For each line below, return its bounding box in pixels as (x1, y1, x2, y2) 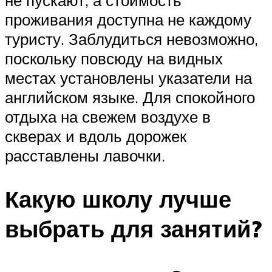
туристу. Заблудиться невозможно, (5, 29, 258, 49)
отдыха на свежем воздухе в (5, 106, 211, 126)
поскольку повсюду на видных (5, 48, 223, 68)
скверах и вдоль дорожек (5, 126, 186, 146)
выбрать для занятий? (5, 214, 262, 244)
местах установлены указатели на (5, 67, 252, 87)
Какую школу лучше (5, 184, 231, 214)
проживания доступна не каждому (5, 9, 251, 29)
